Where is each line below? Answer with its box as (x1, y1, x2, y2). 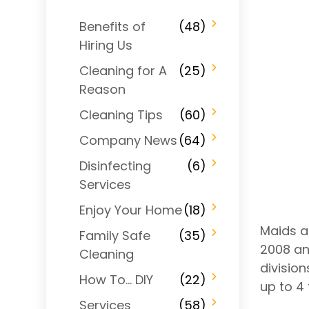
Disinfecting (79, 157, 151, 175)
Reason (79, 80, 126, 98)
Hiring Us (79, 36, 132, 54)
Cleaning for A (79, 61, 167, 79)
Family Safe (79, 226, 150, 244)
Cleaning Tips (79, 106, 163, 123)
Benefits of (79, 17, 146, 35)
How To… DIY (79, 270, 153, 288)
